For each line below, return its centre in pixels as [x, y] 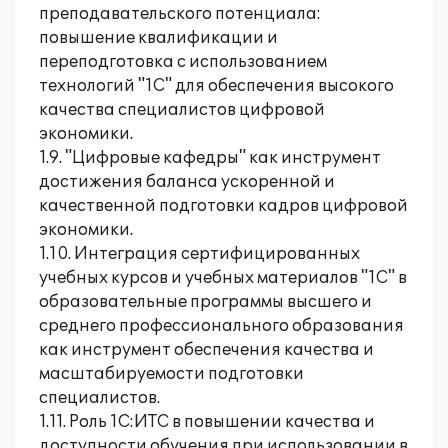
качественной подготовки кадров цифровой [223, 206]
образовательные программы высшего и [205, 302]
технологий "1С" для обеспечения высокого [216, 86]
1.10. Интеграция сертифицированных [199, 254]
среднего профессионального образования [221, 326]
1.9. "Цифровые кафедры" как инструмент [210, 158]
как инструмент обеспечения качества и [206, 350]
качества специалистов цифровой [182, 110]
